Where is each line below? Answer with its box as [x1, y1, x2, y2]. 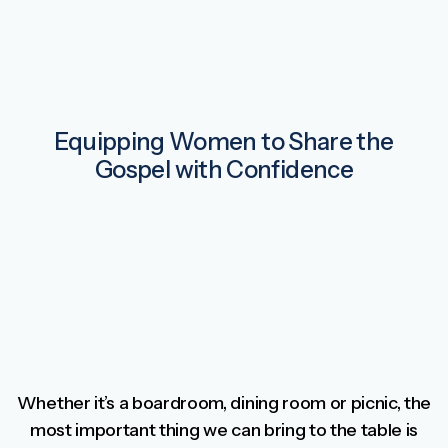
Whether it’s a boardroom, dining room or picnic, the [16, 391, 432, 414]
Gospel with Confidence [95, 155, 353, 184]
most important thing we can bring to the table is [29, 418, 419, 441]
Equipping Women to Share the [54, 127, 394, 156]
